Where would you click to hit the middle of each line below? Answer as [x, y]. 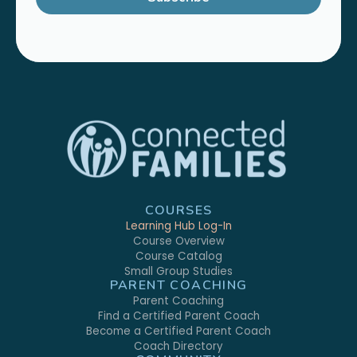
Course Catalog [178, 257]
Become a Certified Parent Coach [178, 331]
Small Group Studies [178, 272]
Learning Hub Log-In [178, 226]
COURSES [178, 211]
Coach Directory [178, 347]
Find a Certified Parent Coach [178, 316]
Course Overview [178, 241]
